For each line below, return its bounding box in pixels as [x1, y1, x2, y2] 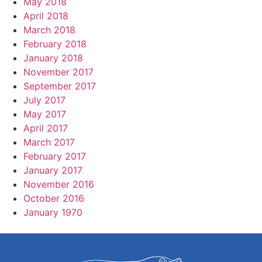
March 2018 [23, 24, 75, 36]
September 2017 [23, 80, 96, 92]
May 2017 [23, 108, 66, 120]
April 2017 [23, 122, 68, 135]
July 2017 [23, 94, 65, 106]
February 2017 [23, 150, 86, 163]
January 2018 [23, 52, 83, 64]
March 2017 [23, 136, 75, 149]
